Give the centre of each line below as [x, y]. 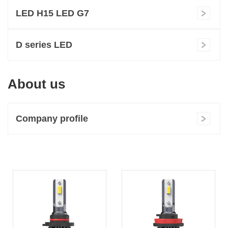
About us [36, 84]
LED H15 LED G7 [52, 13]
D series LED [44, 45]
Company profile [52, 119]
